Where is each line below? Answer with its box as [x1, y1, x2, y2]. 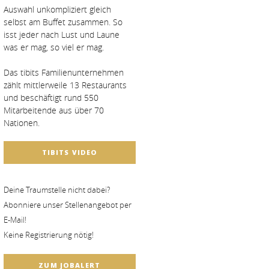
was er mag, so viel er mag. [4, 41, 104, 53]
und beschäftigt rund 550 [4, 92, 98, 104]
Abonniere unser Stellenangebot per [4, 199, 131, 211]
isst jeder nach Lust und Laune [4, 29, 119, 41]
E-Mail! [4, 214, 26, 226]
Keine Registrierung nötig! [4, 229, 94, 241]
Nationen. [4, 117, 40, 129]
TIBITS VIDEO [41, 148, 98, 157]
